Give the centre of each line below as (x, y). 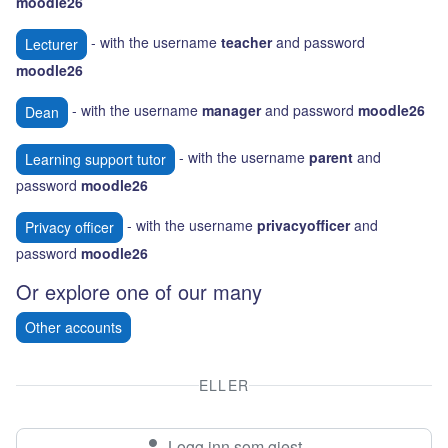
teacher (246, 42)
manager (231, 110)
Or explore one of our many (142, 291)
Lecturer (51, 44)
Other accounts (73, 327)
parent (333, 157)
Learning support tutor (95, 159)
